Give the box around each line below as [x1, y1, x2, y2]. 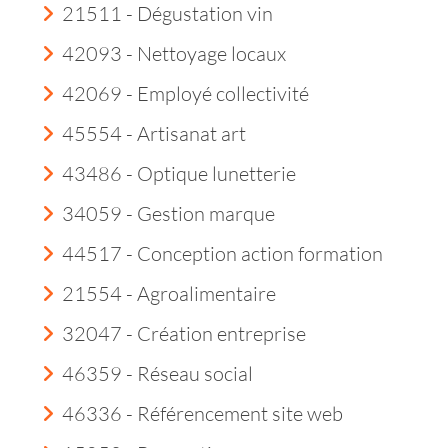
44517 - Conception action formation [62, 241, 383, 266]
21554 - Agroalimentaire [62, 281, 276, 306]
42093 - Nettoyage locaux [62, 41, 286, 66]
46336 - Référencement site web [62, 401, 343, 426]
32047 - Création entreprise [62, 321, 306, 346]
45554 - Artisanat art [62, 121, 246, 146]
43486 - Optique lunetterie [62, 161, 296, 186]
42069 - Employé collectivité [62, 81, 309, 106]
